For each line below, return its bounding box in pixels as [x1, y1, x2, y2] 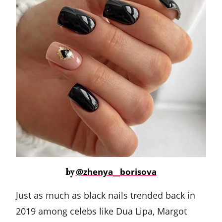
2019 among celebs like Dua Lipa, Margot [16, 205, 187, 218]
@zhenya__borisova [75, 166, 157, 178]
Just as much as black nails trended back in [16, 189, 195, 202]
